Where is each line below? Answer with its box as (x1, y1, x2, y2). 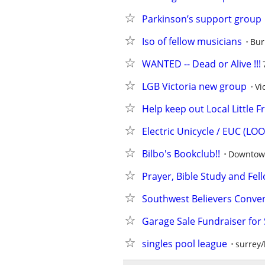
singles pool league (142, 237, 227, 250)
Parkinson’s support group (142, 12, 261, 25)
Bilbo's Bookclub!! (142, 147, 220, 160)
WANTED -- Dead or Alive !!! (142, 57, 261, 70)
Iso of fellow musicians (142, 35, 242, 48)
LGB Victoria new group (142, 80, 247, 93)
